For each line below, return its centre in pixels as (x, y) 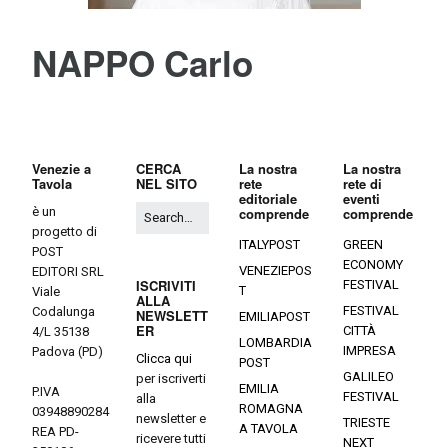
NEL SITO (166, 183)
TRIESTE (366, 422)
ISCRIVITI (165, 285)
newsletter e (170, 418)
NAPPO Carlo (142, 62)
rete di (362, 183)
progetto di (64, 231)
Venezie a (61, 168)
